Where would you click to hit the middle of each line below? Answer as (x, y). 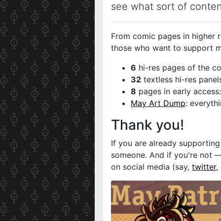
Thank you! (147, 125)
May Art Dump (158, 103)
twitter (204, 167)
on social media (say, (151, 167)
